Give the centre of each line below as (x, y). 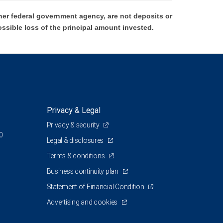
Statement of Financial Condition (96, 187)
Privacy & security (74, 125)
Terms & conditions (76, 156)
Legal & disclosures (76, 140)
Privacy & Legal (73, 110)
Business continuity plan (83, 171)
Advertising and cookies (83, 202)
